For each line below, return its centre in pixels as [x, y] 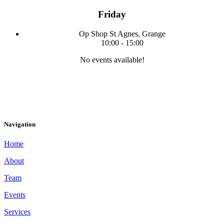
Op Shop [94, 33]
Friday [112, 14]
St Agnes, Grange [137, 33]
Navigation [20, 124]
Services [17, 211]
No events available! [112, 59]
